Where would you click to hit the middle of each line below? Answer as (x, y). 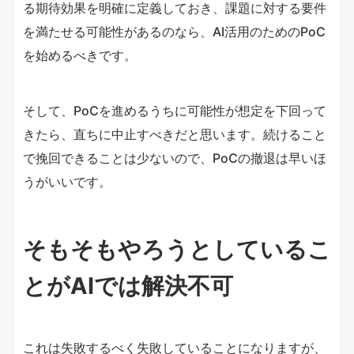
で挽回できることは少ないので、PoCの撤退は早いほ (175, 158)
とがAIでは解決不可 (128, 285)
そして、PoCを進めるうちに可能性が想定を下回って (175, 110)
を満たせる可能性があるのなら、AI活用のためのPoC (174, 31)
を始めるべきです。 (80, 55)
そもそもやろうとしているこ (177, 249)
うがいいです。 (67, 181)
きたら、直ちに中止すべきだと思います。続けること (175, 134)
